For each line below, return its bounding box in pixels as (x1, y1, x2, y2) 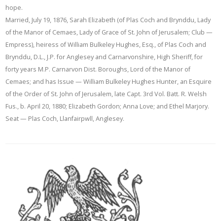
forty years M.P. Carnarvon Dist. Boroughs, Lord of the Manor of (5, 65, 191, 74)
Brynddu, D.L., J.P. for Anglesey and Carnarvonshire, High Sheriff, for (5, 53, 203, 62)
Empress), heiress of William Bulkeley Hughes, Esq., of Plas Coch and (5, 40, 207, 49)
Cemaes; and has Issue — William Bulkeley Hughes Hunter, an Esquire (5, 77, 212, 86)
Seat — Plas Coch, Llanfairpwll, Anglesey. (5, 114, 125, 123)
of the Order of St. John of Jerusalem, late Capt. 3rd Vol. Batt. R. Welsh (5, 90, 207, 99)
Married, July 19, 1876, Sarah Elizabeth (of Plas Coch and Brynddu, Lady (5, 16, 211, 25)
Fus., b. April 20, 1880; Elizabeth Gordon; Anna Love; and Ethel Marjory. (5, 102, 210, 111)
